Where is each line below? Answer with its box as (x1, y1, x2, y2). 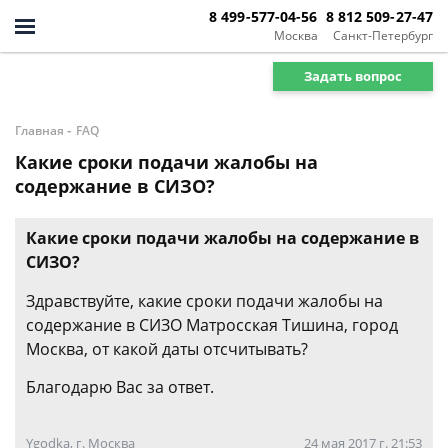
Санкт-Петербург (333, 26, 433, 44)
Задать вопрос (304, 66, 402, 85)
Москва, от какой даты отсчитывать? (26, 338, 308, 360)
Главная (15, 122, 64, 139)
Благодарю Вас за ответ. (26, 376, 214, 398)
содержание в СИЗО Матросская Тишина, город (26, 314, 398, 336)
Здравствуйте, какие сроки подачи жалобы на (26, 290, 383, 312)
